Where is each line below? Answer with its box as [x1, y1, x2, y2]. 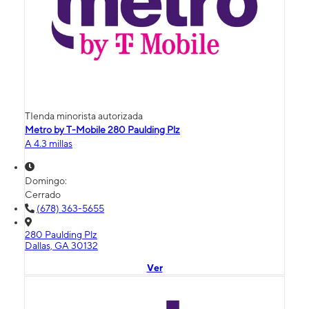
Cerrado [25, 188, 61, 200]
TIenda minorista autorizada [25, 110, 143, 121]
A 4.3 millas [25, 137, 72, 149]
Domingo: [25, 175, 69, 186]
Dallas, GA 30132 [25, 239, 98, 251]
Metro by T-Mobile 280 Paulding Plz [25, 123, 180, 135]
